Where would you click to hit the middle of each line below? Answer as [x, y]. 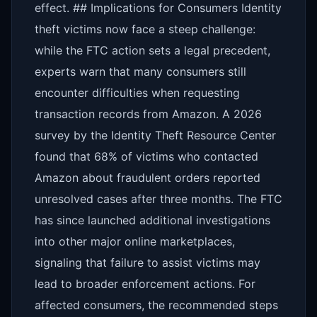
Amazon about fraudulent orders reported [148, 178]
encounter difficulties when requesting [137, 93]
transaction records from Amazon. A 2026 [148, 114]
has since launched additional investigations [152, 220]
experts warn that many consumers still [140, 71]
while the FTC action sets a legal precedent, [152, 50]
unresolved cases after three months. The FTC [158, 199]
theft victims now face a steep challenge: [145, 29]
